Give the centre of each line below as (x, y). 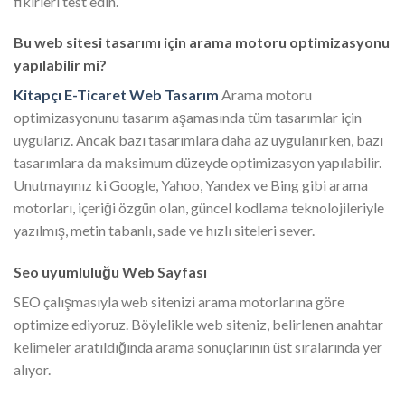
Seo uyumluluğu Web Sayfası (110, 272)
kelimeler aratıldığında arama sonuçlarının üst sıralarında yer (198, 347)
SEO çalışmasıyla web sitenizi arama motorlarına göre (179, 302)
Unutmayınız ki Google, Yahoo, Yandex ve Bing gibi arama (191, 185)
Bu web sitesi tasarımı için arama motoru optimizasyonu (202, 42)
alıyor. (32, 370)
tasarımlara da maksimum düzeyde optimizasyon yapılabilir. (198, 163)
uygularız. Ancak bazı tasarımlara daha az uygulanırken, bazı (198, 140)
